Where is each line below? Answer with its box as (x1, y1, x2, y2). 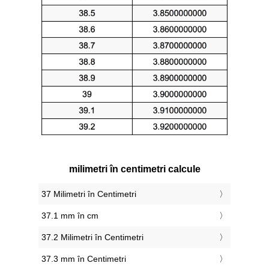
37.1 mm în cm (41, 211, 98, 221)
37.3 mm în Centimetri (41, 254, 126, 264)
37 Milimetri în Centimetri (41, 189, 136, 199)
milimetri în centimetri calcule (68, 164, 201, 175)
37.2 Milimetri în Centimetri (41, 232, 144, 243)
